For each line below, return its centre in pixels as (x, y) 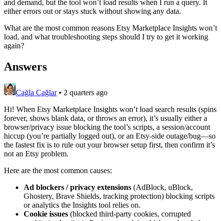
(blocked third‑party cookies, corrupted (129, 214)
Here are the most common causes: (58, 170)
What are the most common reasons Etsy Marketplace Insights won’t (110, 28)
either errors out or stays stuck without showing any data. (92, 11)
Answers (25, 66)
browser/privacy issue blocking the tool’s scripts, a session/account (107, 127)
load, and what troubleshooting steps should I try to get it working (106, 37)
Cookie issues (46, 214)
